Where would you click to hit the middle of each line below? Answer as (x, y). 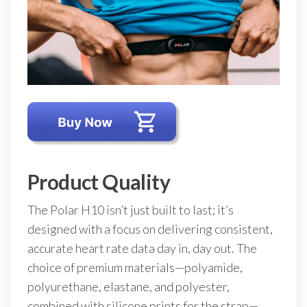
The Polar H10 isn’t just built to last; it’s (131, 210)
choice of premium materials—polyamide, (135, 268)
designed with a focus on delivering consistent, (150, 229)
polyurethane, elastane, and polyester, (128, 287)
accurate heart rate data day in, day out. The (142, 248)
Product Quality (99, 182)
